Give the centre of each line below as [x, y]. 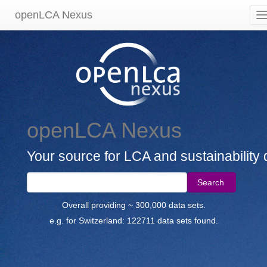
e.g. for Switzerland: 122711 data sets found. [133, 220]
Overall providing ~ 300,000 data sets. [133, 205]
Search [211, 182]
